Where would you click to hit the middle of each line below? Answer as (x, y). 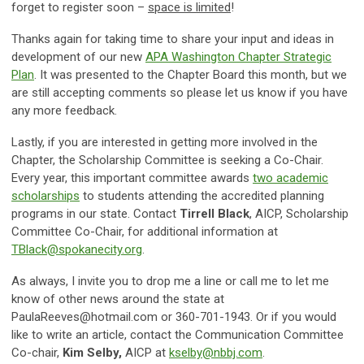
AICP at (147, 352)
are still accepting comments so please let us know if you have (180, 92)
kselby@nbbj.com (216, 352)
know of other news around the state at (118, 299)
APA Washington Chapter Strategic (238, 56)
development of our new (78, 56)
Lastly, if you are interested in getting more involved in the (165, 142)
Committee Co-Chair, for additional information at (145, 231)
